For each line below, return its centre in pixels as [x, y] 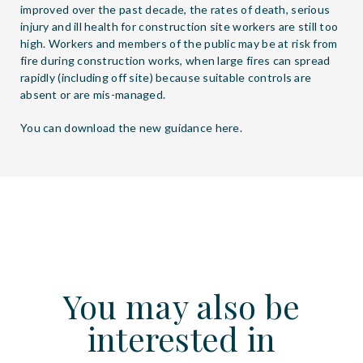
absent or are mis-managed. [93, 94]
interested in [181, 338]
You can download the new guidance [118, 128]
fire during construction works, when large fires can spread [175, 60]
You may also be [181, 306]
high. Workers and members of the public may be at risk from [179, 43]
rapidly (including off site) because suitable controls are [166, 77]
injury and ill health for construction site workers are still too [179, 26]
